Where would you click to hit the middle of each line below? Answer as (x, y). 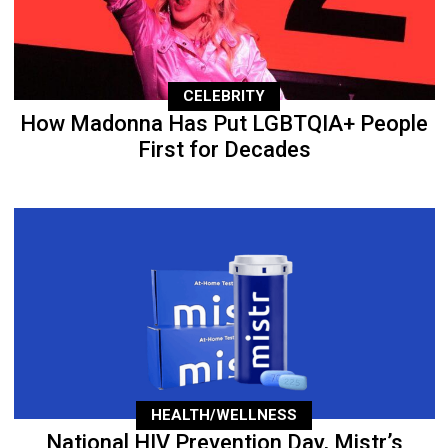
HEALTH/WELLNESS (224, 415)
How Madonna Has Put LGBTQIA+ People (224, 124)
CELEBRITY (224, 96)
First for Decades (224, 150)
